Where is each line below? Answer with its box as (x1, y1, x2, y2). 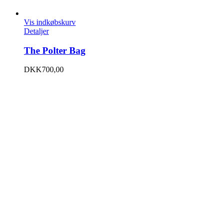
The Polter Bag (24, 45, 86, 56)
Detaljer (24, 26, 49, 35)
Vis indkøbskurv (24, 17, 76, 26)
